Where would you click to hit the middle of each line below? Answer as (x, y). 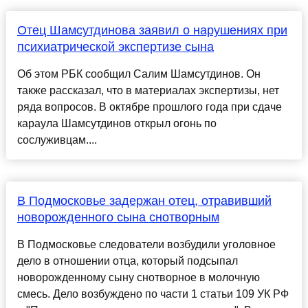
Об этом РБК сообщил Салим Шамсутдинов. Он (139, 74)
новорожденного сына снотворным (118, 218)
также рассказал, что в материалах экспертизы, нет (148, 91)
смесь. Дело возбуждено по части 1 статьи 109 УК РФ (153, 294)
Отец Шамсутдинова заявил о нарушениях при (152, 31)
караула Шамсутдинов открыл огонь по (117, 124)
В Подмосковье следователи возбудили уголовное (146, 245)
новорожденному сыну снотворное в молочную (138, 278)
